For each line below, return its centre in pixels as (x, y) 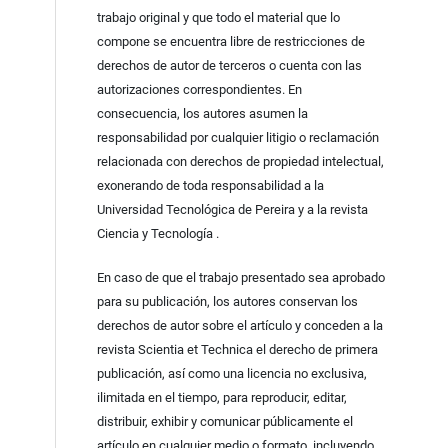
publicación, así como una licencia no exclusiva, (231, 373)
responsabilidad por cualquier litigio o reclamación (237, 137)
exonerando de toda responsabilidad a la (210, 185)
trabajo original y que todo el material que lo (218, 17)
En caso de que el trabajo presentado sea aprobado (240, 277)
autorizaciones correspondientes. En (199, 89)
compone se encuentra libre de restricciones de (230, 41)
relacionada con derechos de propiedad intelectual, (240, 161)
